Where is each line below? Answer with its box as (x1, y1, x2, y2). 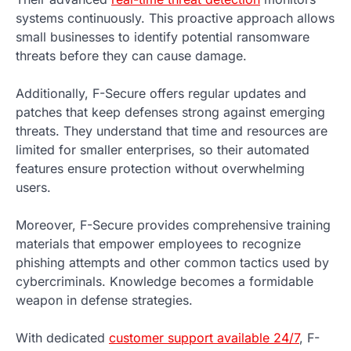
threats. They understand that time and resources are (16, 122, 327, 139)
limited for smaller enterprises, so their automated (16, 141, 309, 157)
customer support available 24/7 (109, 329, 299, 346)
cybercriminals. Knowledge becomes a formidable (16, 273, 313, 289)
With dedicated (16, 329, 109, 346)
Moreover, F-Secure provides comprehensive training (16, 216, 331, 233)
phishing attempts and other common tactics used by (16, 254, 329, 270)
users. (16, 179, 51, 195)
